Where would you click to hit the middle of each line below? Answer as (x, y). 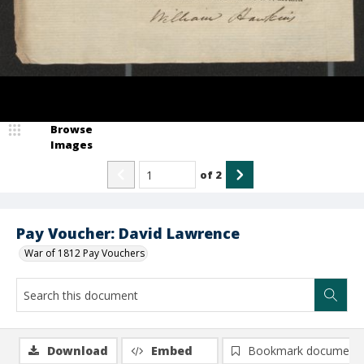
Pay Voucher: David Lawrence (128, 233)
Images (71, 145)
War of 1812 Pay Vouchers (84, 253)
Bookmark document (304, 351)
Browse (71, 129)
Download (78, 351)
